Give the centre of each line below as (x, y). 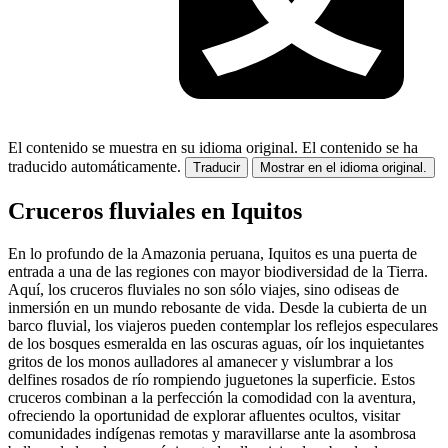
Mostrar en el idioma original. (343, 167)
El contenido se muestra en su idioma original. (153, 147)
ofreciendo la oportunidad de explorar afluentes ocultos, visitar (204, 415)
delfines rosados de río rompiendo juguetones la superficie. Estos (211, 379)
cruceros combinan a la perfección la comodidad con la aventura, (212, 397)
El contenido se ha (360, 147)
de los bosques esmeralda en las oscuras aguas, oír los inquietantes (216, 343)
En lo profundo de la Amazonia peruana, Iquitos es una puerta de (212, 253)
